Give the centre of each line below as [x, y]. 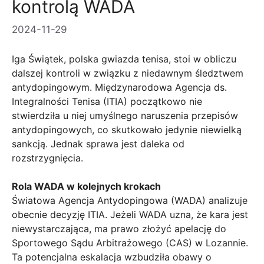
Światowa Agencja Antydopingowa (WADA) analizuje [130, 201]
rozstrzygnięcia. [47, 158]
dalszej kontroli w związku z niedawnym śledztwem [128, 73]
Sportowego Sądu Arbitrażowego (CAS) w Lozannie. [130, 243]
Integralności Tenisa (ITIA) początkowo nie [107, 102]
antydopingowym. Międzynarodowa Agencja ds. [119, 88]
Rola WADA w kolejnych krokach [86, 187]
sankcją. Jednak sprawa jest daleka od [98, 144]
